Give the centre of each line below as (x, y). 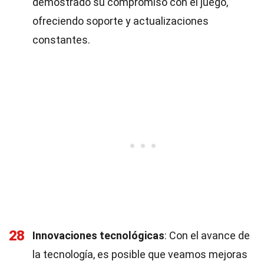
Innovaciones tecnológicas (98, 235)
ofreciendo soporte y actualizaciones (121, 21)
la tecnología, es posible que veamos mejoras (140, 254)
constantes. (61, 40)
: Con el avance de (207, 235)
